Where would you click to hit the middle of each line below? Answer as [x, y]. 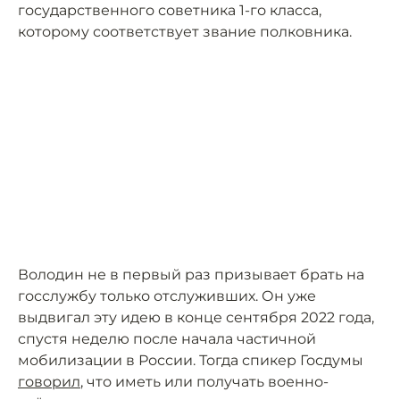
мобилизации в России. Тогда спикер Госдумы [191, 361]
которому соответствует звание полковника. [185, 32]
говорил [49, 382]
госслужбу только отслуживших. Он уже [167, 296]
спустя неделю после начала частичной [167, 339]
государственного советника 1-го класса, [170, 11]
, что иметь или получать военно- [204, 382]
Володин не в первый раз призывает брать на [191, 275]
